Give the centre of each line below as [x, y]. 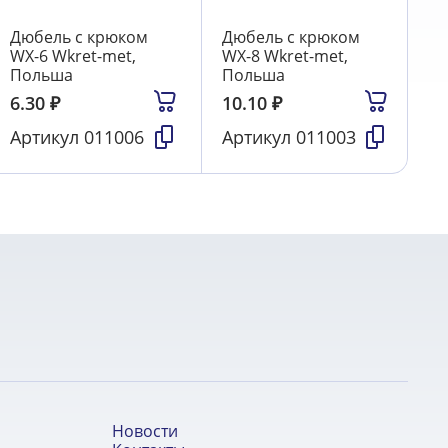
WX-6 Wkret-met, [73, 56]
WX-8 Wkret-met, [284, 56]
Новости [145, 431]
